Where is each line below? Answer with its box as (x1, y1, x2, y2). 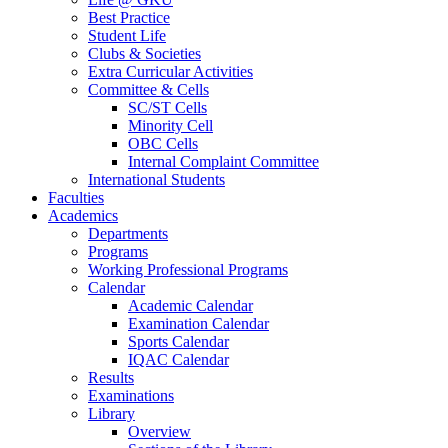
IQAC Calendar (128, 350, 229, 368)
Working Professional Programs (88, 260, 288, 278)
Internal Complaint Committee (128, 152, 319, 170)
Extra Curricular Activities (88, 62, 253, 80)
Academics (48, 206, 118, 224)
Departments (88, 224, 168, 242)
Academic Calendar (128, 296, 253, 314)
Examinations (88, 386, 174, 404)
